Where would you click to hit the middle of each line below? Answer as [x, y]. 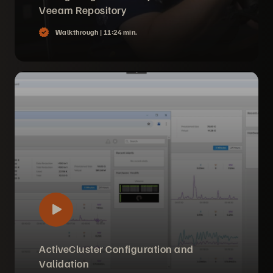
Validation [64, 263]
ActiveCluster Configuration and [116, 249]
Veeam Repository [83, 10]
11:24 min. [120, 32]
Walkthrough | [79, 32]
